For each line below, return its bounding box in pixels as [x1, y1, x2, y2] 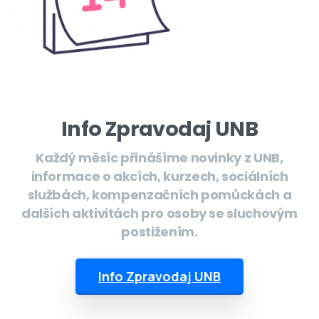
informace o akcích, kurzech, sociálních [31, 167, 288, 185]
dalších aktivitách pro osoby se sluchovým [21, 204, 298, 222]
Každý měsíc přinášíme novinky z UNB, [36, 149, 283, 167]
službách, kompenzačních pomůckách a [27, 186, 292, 204]
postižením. [121, 223, 198, 241]
